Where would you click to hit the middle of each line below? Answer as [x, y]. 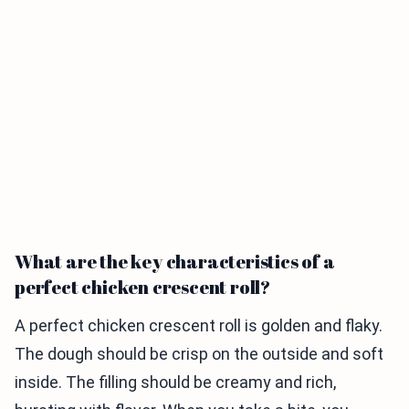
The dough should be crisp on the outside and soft [199, 354]
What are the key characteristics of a [175, 262]
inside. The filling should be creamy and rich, [175, 383]
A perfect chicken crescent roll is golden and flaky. [199, 326]
